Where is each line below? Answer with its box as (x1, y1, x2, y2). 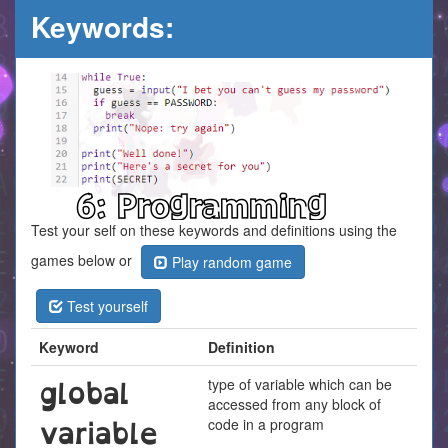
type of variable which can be (208, 374, 392, 394)
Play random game (168, 252, 292, 272)
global (39, 369, 129, 418)
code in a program (208, 414, 324, 434)
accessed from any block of (208, 394, 381, 414)
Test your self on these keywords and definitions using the (31, 220, 397, 240)
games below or (31, 249, 136, 270)
